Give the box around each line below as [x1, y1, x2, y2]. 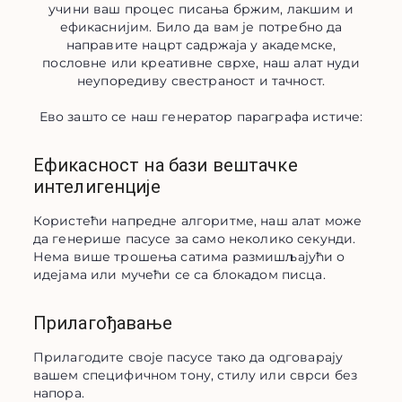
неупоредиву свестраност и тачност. [76, 73, 326, 89]
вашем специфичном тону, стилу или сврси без [32, 367, 358, 383]
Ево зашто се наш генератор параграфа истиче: [39, 109, 363, 125]
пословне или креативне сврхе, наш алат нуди [42, 55, 360, 71]
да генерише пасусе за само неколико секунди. [32, 231, 356, 247]
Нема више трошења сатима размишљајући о [32, 249, 345, 265]
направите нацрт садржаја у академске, [66, 37, 336, 53]
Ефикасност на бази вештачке [32, 154, 298, 176]
